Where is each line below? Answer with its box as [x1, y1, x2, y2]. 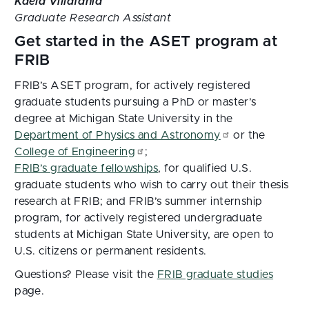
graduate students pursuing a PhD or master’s [14, 97, 257, 108]
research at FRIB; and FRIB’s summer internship [14, 196, 263, 207]
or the [230, 130, 266, 141]
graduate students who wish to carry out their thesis [14, 179, 289, 190]
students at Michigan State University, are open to [14, 229, 275, 240]
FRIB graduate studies [157, 269, 274, 280]
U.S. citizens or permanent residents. [14, 246, 207, 257]
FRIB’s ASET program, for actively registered [14, 80, 251, 91]
